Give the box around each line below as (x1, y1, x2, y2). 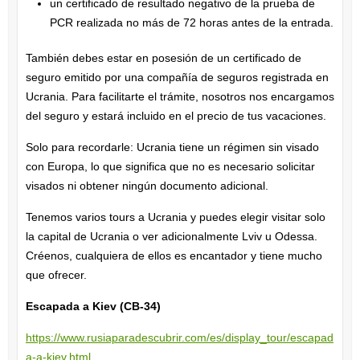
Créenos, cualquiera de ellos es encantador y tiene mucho (25, 248, 322, 262)
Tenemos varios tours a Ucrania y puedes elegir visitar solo (25, 210, 325, 223)
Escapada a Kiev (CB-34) (25, 299, 161, 313)
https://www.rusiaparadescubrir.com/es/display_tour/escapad (25, 330, 333, 344)
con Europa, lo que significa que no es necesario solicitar (25, 159, 315, 173)
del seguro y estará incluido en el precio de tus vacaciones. (25, 108, 326, 122)
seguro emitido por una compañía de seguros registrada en (25, 70, 329, 84)
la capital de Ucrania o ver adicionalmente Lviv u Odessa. (25, 229, 317, 243)
